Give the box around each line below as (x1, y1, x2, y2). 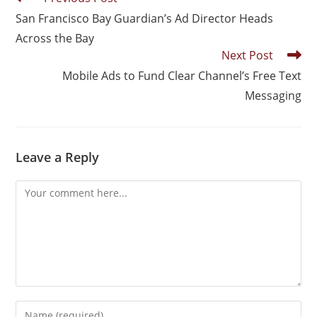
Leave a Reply (16, 149, 100, 166)
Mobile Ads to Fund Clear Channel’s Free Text (62, 68, 301, 83)
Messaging (244, 88, 301, 103)
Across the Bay (16, 30, 95, 46)
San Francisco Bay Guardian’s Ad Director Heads (16, 11, 274, 26)
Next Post (221, 47, 273, 63)
